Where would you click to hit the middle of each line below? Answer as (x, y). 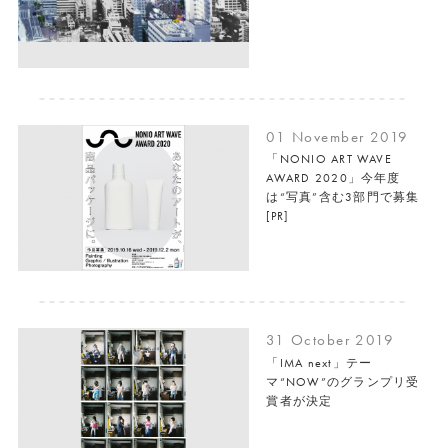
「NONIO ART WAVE (329, 159)
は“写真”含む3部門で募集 (343, 197)
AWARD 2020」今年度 (333, 178)
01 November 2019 (337, 136)
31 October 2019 (330, 340)
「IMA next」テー (319, 362)
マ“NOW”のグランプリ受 (343, 381)
